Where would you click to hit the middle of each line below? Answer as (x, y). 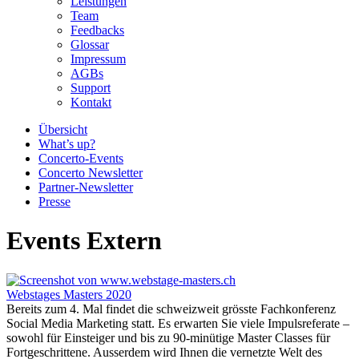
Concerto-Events (81, 158)
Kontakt (91, 102)
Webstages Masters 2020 (69, 294)
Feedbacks (97, 30)
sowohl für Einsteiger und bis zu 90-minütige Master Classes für (168, 337)
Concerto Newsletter (91, 173)
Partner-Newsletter (86, 187)
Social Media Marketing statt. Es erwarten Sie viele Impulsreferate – (178, 323)
